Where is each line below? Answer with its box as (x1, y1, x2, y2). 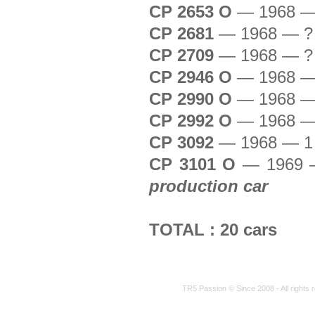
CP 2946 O (149, 68, 238, 87)
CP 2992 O (149, 112, 238, 131)
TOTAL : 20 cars (149, 221, 278, 240)
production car (149, 177, 269, 196)
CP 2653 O (149, 3, 238, 22)
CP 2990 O (149, 90, 238, 109)
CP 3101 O (149, 155, 243, 174)
